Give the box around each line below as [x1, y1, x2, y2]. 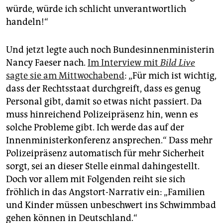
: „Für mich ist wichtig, [124, 70, 217, 82]
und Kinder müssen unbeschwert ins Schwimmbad [6, 200, 216, 211]
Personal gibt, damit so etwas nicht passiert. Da [6, 96, 202, 108]
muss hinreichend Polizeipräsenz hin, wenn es [6, 109, 198, 120]
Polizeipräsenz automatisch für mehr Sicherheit [6, 148, 205, 159]
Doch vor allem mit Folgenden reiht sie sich [6, 174, 185, 185]
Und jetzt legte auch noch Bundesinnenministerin [6, 44, 215, 56]
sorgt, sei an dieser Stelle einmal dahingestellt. [6, 161, 200, 172]
